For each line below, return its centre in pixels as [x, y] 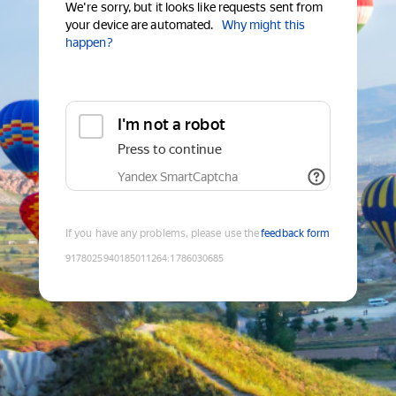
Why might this [263, 25]
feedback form [296, 234]
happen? [89, 43]
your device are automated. [140, 25]
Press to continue [170, 150]
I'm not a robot [171, 125]
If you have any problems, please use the [163, 234]
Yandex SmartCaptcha [178, 177]
